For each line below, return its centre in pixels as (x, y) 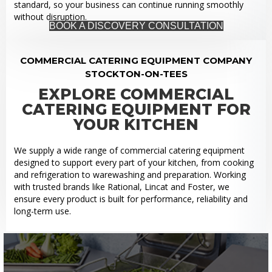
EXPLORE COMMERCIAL (136, 94)
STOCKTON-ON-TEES (136, 73)
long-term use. (42, 211)
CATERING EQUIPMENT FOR (136, 109)
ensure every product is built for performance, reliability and (131, 199)
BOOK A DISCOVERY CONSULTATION (136, 26)
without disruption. (50, 17)
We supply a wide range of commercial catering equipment (129, 150)
